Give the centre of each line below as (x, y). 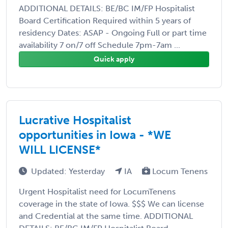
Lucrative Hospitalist (75, 120)
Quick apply (114, 59)
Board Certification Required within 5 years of (105, 20)
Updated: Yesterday (69, 171)
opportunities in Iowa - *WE (95, 135)
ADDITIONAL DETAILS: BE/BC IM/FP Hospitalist (107, 8)
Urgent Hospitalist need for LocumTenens (97, 191)
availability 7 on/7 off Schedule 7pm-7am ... (99, 45)
